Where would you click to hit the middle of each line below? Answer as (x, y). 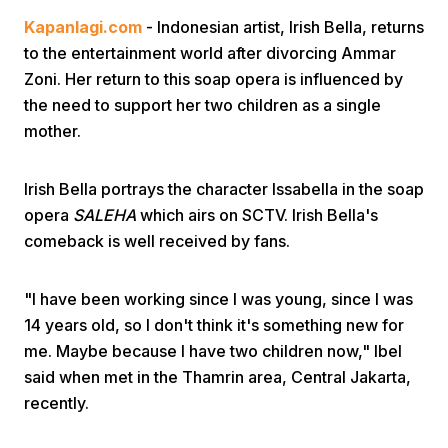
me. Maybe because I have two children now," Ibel (213, 351)
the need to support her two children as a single (202, 105)
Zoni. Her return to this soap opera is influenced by (213, 79)
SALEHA (104, 215)
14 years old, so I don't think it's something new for (214, 325)
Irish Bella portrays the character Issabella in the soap (224, 189)
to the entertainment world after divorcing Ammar (210, 53)
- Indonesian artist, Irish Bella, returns (283, 27)
